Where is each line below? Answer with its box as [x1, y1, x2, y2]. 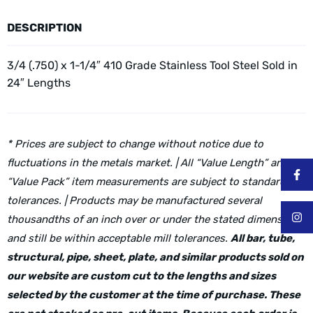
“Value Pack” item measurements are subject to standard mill [7, 175, 306, 188]
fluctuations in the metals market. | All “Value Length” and [7, 156, 289, 169]
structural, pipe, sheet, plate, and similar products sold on [7, 251, 304, 263]
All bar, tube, [231, 232, 295, 245]
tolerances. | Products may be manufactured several [7, 194, 262, 207]
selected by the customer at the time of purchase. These [7, 289, 300, 301]
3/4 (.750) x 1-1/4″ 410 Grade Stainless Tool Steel [7, 59, 259, 72]
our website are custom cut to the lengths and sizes [7, 270, 276, 282]
